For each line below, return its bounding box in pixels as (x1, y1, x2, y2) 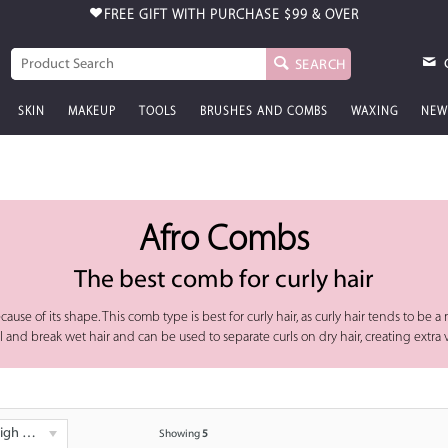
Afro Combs (138, 223, 309, 259)
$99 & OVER (283, 8, 359, 23)
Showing (158, 429, 202, 440)
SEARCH (294, 57, 346, 73)
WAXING (350, 106, 398, 118)
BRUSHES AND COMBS (199, 106, 328, 118)
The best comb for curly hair (73, 268, 374, 293)
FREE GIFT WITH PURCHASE (103, 8, 284, 23)
